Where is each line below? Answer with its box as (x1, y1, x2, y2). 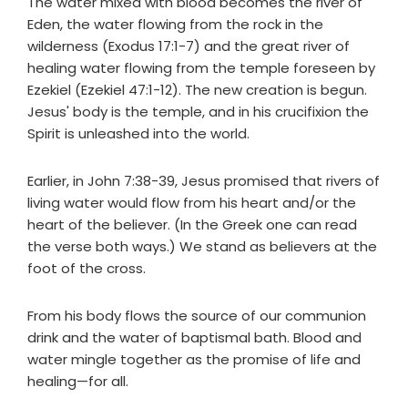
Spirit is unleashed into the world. (27, 124, 250, 144)
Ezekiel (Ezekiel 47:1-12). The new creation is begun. (27, 80, 367, 100)
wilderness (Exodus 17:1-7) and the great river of (27, 36, 350, 56)
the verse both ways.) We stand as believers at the (27, 237, 377, 257)
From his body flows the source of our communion (27, 306, 366, 326)
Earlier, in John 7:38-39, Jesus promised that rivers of (27, 171, 380, 191)
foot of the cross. (27, 259, 146, 279)
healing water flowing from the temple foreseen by (27, 58, 375, 78)
